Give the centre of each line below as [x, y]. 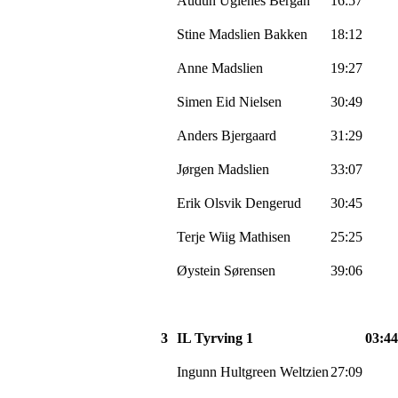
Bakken [284, 34]
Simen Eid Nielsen [229, 101]
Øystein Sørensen [226, 270]
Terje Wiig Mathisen [234, 236]
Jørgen [197, 169]
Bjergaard [249, 135]
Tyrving [219, 338]
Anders [199, 135]
